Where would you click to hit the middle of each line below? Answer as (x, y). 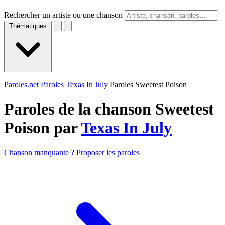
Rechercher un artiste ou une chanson (63, 15)
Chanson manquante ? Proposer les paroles (72, 152)
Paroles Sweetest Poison (148, 85)
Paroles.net (21, 85)
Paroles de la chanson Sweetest (109, 109)
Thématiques (28, 26)
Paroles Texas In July (74, 85)
